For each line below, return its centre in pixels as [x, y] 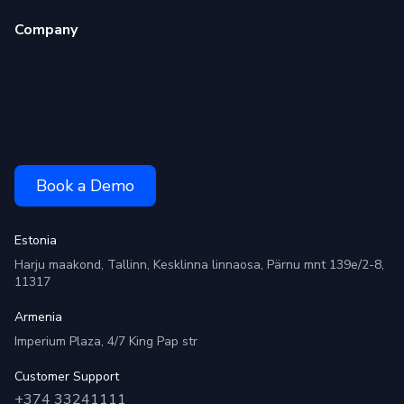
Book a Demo [85, 185]
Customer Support [67, 377]
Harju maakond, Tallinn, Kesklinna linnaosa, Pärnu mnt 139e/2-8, [199, 265]
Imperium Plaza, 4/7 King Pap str [106, 342]
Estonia [36, 241]
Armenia [38, 317]
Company [46, 30]
